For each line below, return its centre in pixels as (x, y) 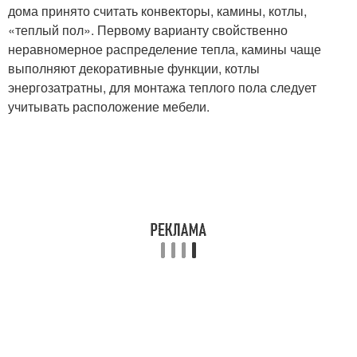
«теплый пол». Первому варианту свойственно (148, 30)
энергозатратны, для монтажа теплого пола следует (162, 87)
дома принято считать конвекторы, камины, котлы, (157, 11)
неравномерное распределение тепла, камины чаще (165, 49)
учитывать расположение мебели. (109, 106)
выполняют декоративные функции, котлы (134, 68)
